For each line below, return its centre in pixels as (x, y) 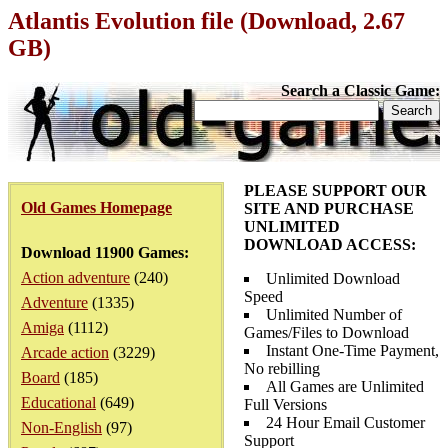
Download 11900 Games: (105, 252)
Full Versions (285, 404)
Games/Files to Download (326, 332)
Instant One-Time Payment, (352, 350)
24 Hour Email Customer (345, 422)
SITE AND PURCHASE (329, 208)
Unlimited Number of (334, 314)
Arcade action (65, 352)
